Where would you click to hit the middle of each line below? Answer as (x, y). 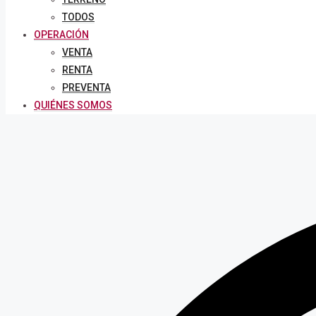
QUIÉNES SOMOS (73, 105)
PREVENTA (86, 87)
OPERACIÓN (61, 35)
